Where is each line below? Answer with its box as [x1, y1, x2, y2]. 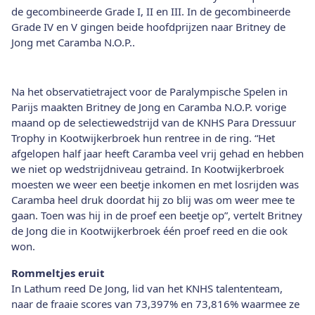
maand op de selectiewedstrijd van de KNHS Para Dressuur [11, 115, 296, 129]
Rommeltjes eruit [11, 265, 105, 280]
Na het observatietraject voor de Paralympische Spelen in [11, 84, 288, 98]
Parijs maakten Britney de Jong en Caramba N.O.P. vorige [11, 99, 286, 114]
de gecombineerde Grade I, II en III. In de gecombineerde [11, 4, 290, 18]
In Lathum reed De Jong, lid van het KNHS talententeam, [11, 281, 283, 295]
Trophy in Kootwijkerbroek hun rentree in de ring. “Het [11, 130, 275, 145]
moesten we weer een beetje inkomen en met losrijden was [11, 176, 299, 191]
